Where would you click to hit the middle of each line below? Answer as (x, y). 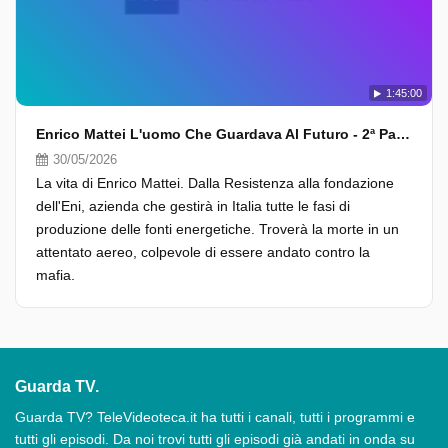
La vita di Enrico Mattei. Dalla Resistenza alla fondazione (215, 183)
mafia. (55, 275)
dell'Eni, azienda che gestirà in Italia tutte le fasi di (193, 206)
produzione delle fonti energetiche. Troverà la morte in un (217, 229)
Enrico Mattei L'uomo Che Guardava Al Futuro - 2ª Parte (403, 134)
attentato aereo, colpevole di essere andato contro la (203, 252)
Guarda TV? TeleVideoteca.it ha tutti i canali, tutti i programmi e (215, 417)
